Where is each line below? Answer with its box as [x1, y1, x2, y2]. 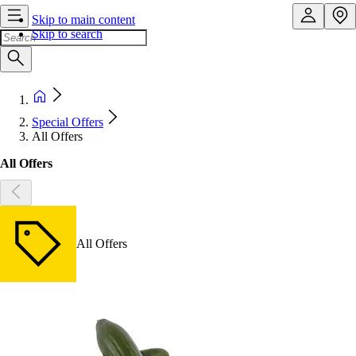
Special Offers [32, 115, 103, 129]
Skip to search [32, 27, 103, 41]
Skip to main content [32, 13, 135, 26]
